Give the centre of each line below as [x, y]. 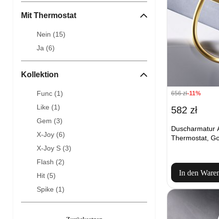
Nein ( [46, 34]
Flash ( [47, 162]
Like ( [45, 107]
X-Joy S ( [51, 148]
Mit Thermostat [49, 15]
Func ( [47, 93]
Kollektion [40, 75]
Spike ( [47, 189]
